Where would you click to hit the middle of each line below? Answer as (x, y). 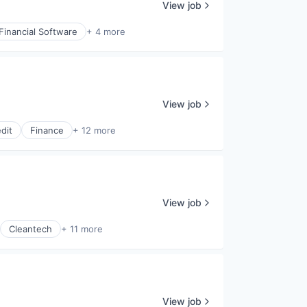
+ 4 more (106, 32)
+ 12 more (94, 131)
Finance (47, 131)
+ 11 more (82, 229)
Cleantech (30, 229)
